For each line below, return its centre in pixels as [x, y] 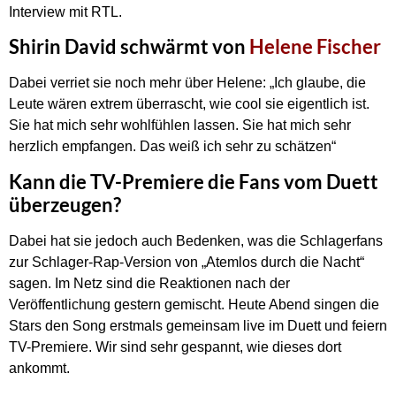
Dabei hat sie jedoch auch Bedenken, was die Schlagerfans [196, 240]
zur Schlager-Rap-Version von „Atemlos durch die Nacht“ [187, 262]
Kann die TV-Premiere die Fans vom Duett [194, 181]
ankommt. [39, 368]
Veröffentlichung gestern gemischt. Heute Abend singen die [194, 304]
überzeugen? [65, 204]
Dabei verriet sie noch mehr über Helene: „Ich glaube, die [187, 83]
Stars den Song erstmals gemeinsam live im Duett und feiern [198, 325]
